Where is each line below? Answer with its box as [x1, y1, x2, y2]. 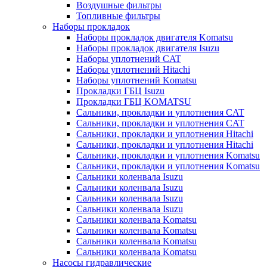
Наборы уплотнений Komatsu [76, 75, 197, 85]
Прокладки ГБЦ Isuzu [76, 86, 164, 96]
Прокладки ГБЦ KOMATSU [76, 97, 191, 107]
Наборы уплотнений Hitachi [76, 64, 190, 74]
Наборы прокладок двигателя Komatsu [76, 32, 233, 42]
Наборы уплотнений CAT [76, 54, 181, 64]
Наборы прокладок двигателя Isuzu [76, 43, 219, 53]
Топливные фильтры [76, 11, 160, 21]
